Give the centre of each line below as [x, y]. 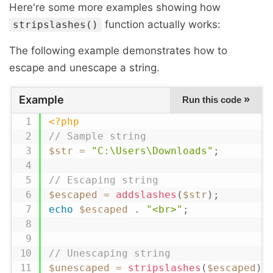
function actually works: [161, 24]
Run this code [213, 100]
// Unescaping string [109, 253]
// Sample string [97, 136]
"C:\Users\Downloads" [152, 151]
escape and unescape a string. [84, 68]
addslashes [146, 195]
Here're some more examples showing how [115, 7]
